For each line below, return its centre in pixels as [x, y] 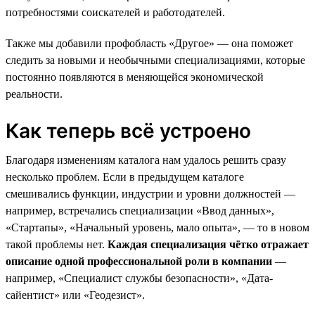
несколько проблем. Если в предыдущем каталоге [125, 176]
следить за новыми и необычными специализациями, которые [155, 60]
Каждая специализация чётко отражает [208, 244]
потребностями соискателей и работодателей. [115, 12]
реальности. [34, 94]
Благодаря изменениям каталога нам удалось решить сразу [146, 160]
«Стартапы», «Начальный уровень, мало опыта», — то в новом [157, 227]
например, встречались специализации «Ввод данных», [140, 210]
